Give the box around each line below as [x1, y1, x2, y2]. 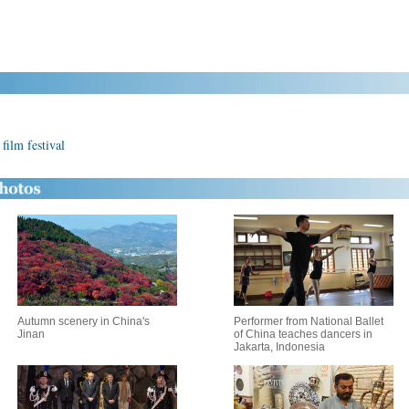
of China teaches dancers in [234, 328, 372, 341]
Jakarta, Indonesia [234, 341, 325, 353]
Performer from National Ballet [234, 315, 383, 328]
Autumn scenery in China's [16, 315, 150, 328]
